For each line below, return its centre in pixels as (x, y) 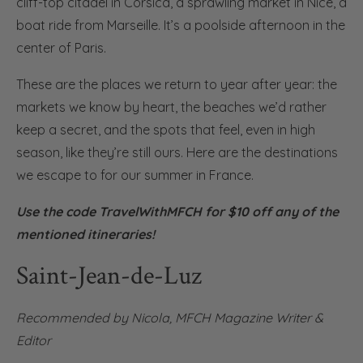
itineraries (120, 235)
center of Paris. (61, 48)
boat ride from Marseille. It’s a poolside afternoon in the (181, 26)
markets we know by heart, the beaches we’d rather (171, 107)
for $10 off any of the (270, 212)
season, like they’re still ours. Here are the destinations (177, 153)
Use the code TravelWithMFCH (109, 212)
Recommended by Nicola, (96, 318)
